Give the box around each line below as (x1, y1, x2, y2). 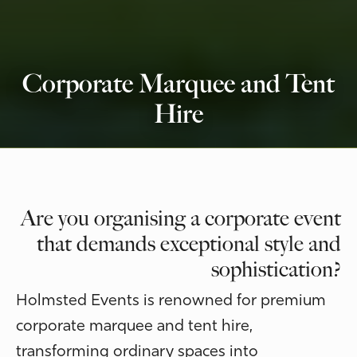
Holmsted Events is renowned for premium (16, 292, 326, 309)
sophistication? (211, 256, 341, 282)
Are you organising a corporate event (21, 205, 341, 231)
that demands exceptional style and (37, 230, 341, 257)
